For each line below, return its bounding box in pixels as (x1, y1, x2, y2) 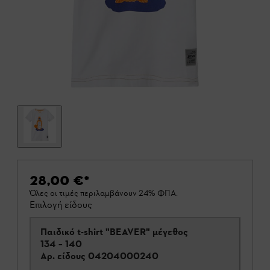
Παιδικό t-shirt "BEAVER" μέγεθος (40, 225, 77, 237)
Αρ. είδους (40, 250, 86, 262)
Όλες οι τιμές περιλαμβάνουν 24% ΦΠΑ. (30, 187, 178, 198)
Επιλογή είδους (30, 198, 92, 210)
